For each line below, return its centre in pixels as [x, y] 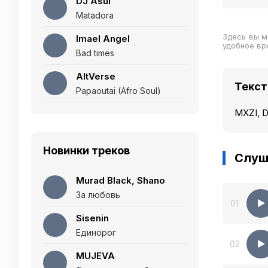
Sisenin [92, 218]
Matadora [95, 15]
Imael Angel [103, 39]
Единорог [96, 232]
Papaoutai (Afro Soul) [118, 91]
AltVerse [96, 76]
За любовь [98, 195]
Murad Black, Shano [121, 180]
